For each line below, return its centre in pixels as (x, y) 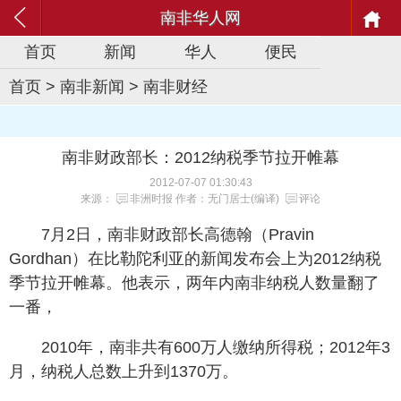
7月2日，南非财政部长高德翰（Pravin (178, 235)
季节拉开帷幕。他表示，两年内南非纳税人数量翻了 (194, 283)
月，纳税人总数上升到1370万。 (124, 371)
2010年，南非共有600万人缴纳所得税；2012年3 (216, 347)
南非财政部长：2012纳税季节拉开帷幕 (200, 158)
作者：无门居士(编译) (227, 199)
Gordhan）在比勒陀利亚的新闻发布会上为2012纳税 (195, 259)
